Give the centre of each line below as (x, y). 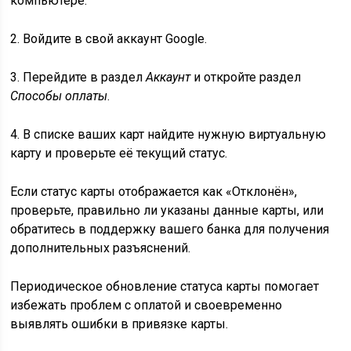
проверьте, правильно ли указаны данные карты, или (167, 210)
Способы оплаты (59, 96)
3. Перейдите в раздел (78, 77)
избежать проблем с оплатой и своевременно (147, 305)
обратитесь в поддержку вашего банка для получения (170, 229)
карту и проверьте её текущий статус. (119, 153)
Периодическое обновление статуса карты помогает (165, 286)
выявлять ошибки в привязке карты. (119, 324)
